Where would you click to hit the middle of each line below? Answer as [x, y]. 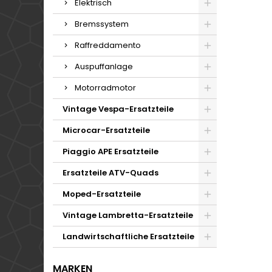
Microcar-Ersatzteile [106, 130]
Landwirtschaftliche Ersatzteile [128, 236]
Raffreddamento [108, 45]
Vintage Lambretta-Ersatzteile [128, 215]
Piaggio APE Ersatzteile [110, 151]
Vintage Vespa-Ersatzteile [118, 109]
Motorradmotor [105, 88]
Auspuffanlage [104, 66]
